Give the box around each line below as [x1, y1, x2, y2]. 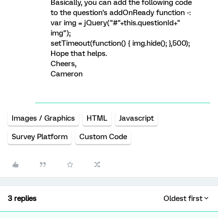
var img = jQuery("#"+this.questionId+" [51, 18, 181, 27]
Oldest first [163, 194, 202, 203]
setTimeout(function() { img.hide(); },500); [51, 39, 190, 48]
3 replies [8, 194, 36, 203]
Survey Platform [12, 132, 68, 141]
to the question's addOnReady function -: [51, 8, 191, 17]
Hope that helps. [51, 49, 107, 58]
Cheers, [51, 59, 76, 68]
